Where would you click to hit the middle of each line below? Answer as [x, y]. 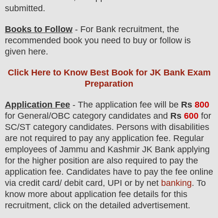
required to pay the [162, 161]
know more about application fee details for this [96, 194]
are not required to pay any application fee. [88, 138]
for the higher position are [54, 161]
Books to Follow [39, 29]
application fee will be [137, 105]
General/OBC [44, 116]
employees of [31, 150]
